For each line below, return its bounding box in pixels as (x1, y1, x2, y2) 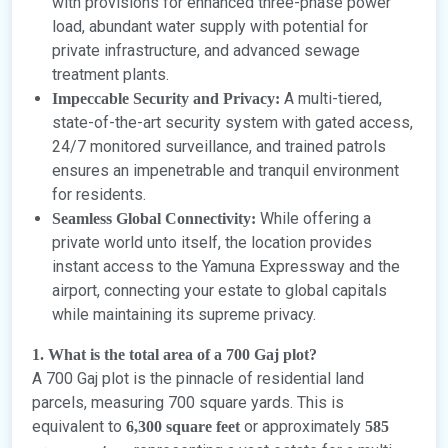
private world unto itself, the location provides (52, 233, 372, 253)
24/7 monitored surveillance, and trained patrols (52, 137, 386, 157)
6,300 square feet (126, 418, 240, 436)
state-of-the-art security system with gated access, (52, 113, 413, 133)
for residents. (52, 185, 146, 205)
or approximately (240, 417, 365, 437)
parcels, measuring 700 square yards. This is (32, 393, 344, 413)
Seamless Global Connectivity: (52, 210, 256, 228)
